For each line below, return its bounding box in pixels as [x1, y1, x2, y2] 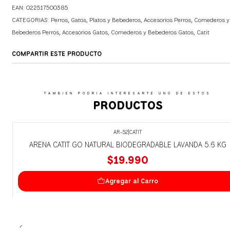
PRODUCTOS [92, 97, 163, 113]
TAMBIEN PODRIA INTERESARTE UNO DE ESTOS [44, 90, 212, 95]
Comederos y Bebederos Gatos [110, 28, 194, 36]
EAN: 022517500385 [11, 3, 68, 12]
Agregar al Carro [105, 176, 158, 185]
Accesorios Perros [143, 15, 191, 24]
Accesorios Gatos [62, 28, 108, 36]
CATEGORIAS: [11, 15, 51, 24]
